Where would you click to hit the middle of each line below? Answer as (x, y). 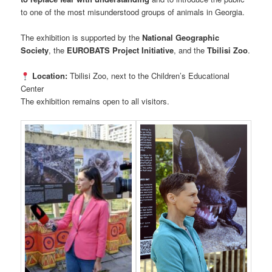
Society (35, 50)
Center (32, 89)
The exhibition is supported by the (82, 38)
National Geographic (181, 38)
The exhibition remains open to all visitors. (95, 101)
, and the (191, 50)
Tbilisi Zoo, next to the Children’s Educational (148, 76)
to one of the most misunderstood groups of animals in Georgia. (133, 12)
